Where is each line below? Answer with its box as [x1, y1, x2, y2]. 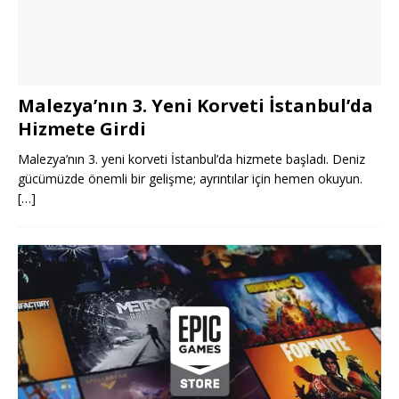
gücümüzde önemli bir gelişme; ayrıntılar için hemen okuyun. [18, 169, 362, 187]
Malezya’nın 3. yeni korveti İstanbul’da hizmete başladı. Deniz [18, 150, 365, 167]
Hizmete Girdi [18, 116, 146, 141]
